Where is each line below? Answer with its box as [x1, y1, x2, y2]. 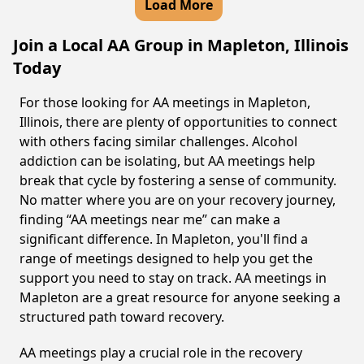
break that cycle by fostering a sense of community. [19, 171, 336, 189]
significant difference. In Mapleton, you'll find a [19, 230, 308, 248]
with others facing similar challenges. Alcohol [19, 132, 297, 150]
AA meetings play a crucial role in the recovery [19, 344, 302, 362]
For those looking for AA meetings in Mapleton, [19, 93, 310, 111]
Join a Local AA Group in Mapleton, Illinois [13, 34, 349, 56]
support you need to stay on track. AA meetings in [19, 269, 327, 287]
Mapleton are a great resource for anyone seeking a [19, 288, 340, 306]
